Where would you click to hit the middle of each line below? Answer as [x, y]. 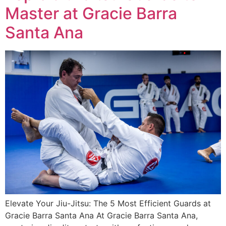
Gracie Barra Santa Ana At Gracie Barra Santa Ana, [101, 216]
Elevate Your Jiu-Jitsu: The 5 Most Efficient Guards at [108, 204]
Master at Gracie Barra [91, 13]
